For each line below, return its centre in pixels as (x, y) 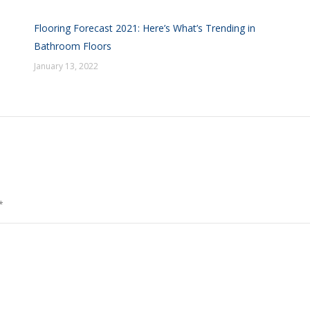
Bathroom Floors (73, 46)
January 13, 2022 (66, 66)
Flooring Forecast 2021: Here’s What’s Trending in (145, 28)
